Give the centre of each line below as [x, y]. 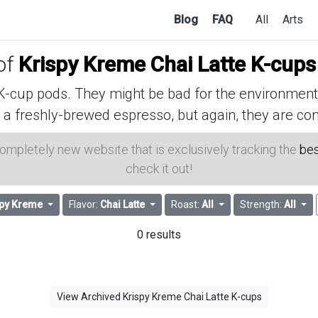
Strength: [262, 205]
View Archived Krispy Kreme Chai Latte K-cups [159, 297]
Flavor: [85, 205]
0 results [159, 235]
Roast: [186, 205]
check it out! [159, 169]
